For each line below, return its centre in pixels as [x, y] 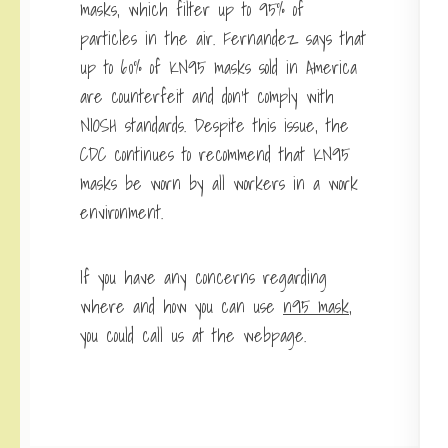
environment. [121, 212]
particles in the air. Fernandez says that [223, 38]
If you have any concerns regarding [203, 277]
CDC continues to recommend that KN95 [215, 154]
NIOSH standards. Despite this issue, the [214, 125]
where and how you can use [181, 306]
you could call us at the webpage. [193, 335]
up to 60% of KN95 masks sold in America [218, 67]
